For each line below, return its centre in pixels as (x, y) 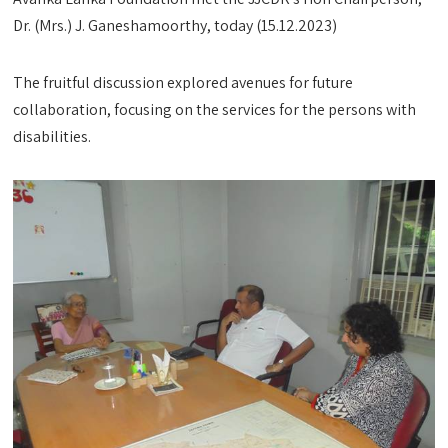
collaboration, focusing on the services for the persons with (215, 109)
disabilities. (52, 136)
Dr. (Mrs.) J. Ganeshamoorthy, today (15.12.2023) (175, 25)
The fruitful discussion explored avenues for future (183, 82)
